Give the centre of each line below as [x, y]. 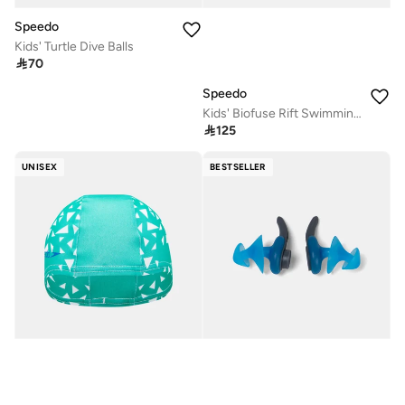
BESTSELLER [238, 167]
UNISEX [40, 167]
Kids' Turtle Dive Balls [74, 46]
